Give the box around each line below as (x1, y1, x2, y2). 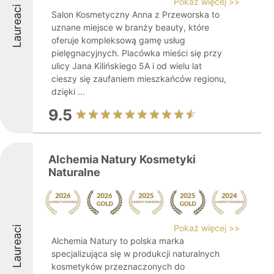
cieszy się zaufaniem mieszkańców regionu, (51, 73, 226, 84)
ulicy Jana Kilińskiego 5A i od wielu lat (51, 61, 202, 71)
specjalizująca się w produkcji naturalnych (51, 248, 220, 259)
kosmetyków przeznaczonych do (51, 261, 185, 272)
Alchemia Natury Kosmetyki (48, 153, 196, 166)
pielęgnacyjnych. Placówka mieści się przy (51, 48, 222, 58)
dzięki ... (51, 86, 85, 97)
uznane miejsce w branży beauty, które (51, 22, 209, 32)
